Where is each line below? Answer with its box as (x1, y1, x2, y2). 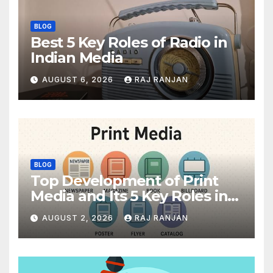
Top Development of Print (30, 172, 219, 190)
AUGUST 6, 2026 (42, 74, 116, 84)
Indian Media (30, 49, 123, 67)
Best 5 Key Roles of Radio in (30, 34, 227, 52)
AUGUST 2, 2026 (42, 213, 116, 222)
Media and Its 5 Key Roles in (30, 187, 228, 205)
